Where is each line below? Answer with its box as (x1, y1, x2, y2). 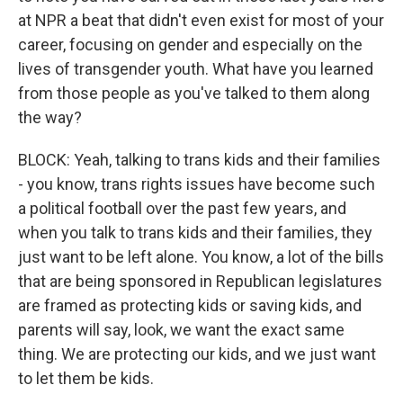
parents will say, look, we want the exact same (18, 320, 345, 339)
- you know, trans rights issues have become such (18, 175, 375, 193)
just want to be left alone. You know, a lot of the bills (18, 247, 384, 266)
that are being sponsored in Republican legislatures (18, 272, 382, 291)
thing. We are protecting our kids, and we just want (18, 345, 376, 363)
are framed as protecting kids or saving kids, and (18, 296, 362, 315)
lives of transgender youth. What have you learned (18, 59, 373, 78)
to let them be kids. (18, 369, 154, 388)
